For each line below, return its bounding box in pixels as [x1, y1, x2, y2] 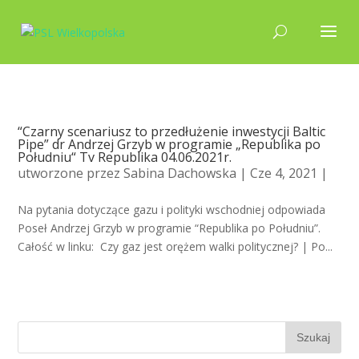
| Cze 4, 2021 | [236, 164, 329, 182]
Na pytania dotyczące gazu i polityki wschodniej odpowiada [18, 202, 326, 217]
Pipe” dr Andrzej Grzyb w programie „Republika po [18, 135, 321, 153]
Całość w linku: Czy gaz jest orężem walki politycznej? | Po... [18, 239, 333, 254]
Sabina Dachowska [123, 164, 237, 182]
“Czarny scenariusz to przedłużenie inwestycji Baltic [18, 123, 326, 140]
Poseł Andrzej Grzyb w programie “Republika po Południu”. [18, 220, 321, 236]
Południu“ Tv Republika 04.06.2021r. [18, 148, 232, 166]
